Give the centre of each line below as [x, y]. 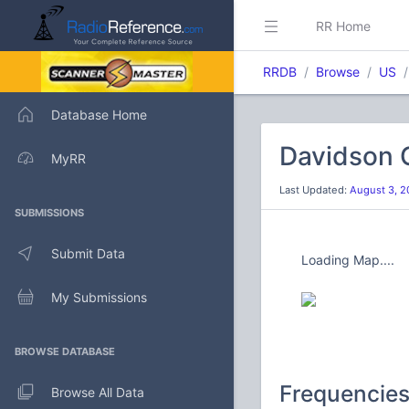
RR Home [343, 26]
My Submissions [99, 297]
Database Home [99, 114]
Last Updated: [315, 190]
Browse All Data [98, 392]
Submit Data [88, 253]
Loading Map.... [348, 260]
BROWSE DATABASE [65, 351]
